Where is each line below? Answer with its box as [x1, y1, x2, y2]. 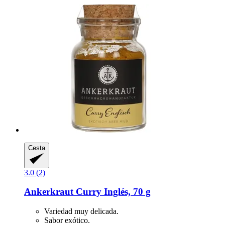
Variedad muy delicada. [44, 207, 119, 216]
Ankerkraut [24, 186, 73, 197]
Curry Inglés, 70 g [73, 186, 151, 197]
